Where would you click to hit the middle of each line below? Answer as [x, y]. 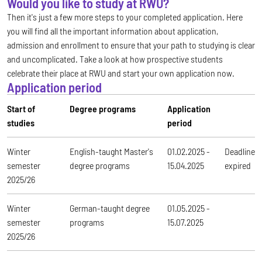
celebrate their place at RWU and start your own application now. [121, 73]
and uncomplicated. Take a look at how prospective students [115, 59]
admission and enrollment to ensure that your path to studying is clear [131, 45]
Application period [54, 87]
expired [238, 166]
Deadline [240, 151]
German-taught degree [110, 208]
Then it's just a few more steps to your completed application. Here [125, 17]
